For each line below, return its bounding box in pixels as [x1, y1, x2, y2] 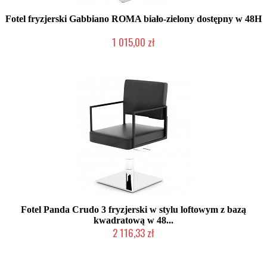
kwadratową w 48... [94, 215, 173, 225]
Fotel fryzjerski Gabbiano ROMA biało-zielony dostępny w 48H [5, 13, 262, 24]
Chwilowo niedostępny [97, 240, 170, 248]
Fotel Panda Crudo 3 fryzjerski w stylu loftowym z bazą [21, 204, 246, 215]
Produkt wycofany [105, 49, 162, 57]
